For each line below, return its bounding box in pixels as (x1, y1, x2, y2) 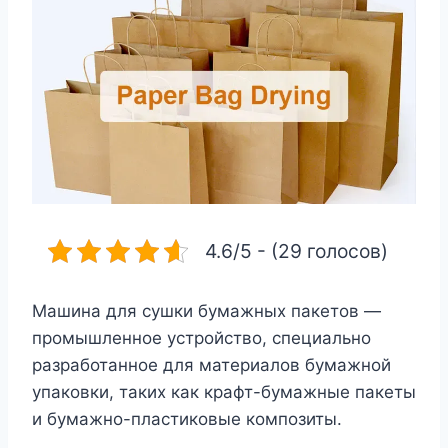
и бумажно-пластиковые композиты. (32, 409, 342, 429)
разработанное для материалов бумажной (32, 355, 391, 375)
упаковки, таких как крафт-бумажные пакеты (32, 382, 416, 402)
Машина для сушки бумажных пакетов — (32, 301, 381, 321)
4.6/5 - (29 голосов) (205, 239, 388, 263)
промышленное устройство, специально (32, 328, 371, 348)
